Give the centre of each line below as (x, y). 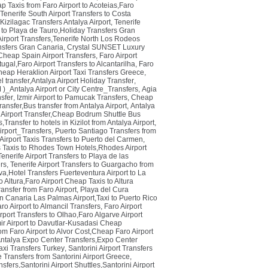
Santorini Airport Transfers (110, 248)
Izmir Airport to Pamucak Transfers (72, 98)
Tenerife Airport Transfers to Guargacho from (82, 165)
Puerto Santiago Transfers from (106, 131)
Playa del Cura (104, 190)
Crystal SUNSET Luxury (106, 47)
